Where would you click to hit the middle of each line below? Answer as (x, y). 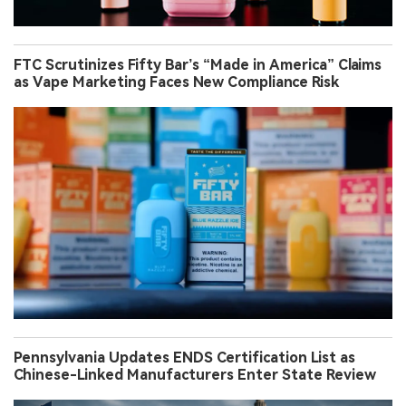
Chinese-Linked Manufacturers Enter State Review (195, 375)
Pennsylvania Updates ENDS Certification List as (184, 358)
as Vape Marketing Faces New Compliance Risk (176, 82)
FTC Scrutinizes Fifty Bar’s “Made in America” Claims (198, 65)
